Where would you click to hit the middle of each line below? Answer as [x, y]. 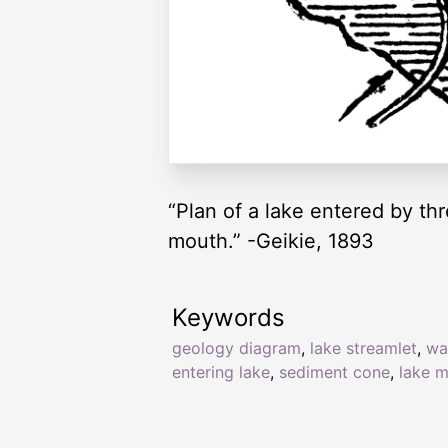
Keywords [228, 318]
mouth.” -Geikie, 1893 [271, 241]
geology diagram [236, 348]
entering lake [221, 372]
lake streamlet [363, 348]
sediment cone [334, 372]
